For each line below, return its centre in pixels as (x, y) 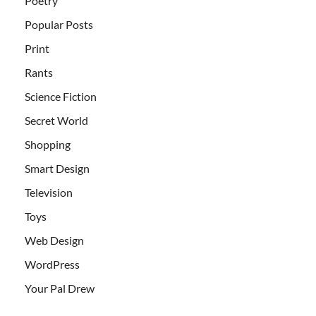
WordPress (52, 264)
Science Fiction (61, 96)
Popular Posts (59, 24)
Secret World (56, 120)
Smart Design (57, 168)
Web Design (54, 240)
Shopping (48, 144)
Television (49, 192)
